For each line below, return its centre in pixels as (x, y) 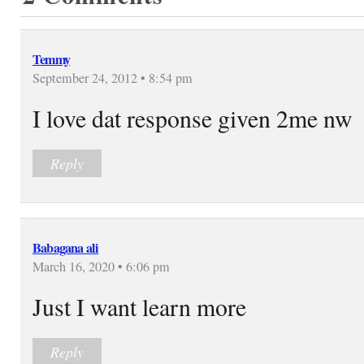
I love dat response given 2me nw (193, 117)
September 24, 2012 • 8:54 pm (113, 78)
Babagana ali (66, 247)
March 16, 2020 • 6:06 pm (101, 266)
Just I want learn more (139, 306)
